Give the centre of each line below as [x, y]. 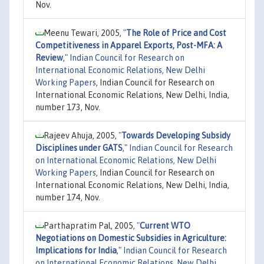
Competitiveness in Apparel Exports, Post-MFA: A [129, 45]
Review [49, 57]
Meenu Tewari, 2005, [83, 33]
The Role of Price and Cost [176, 33]
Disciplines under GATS [79, 148]
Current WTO [165, 225]
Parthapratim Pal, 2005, [90, 225]
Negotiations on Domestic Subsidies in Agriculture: [131, 238]
